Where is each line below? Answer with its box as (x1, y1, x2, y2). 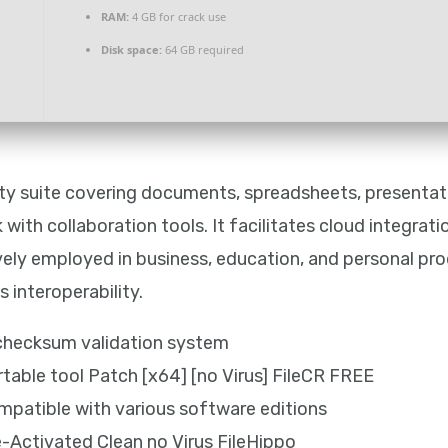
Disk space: (101, 42, 162, 58)
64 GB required (162, 42, 244, 58)
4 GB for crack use (129, 9, 226, 25)
